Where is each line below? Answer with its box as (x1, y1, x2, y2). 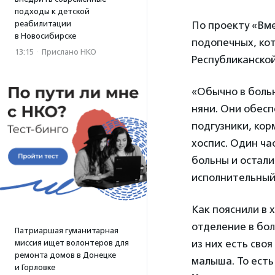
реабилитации (15, 19, 71, 28)
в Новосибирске (15, 31, 76, 41)
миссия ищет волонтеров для (15, 238, 129, 247)
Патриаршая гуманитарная (15, 226, 118, 235)
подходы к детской (15, 7, 90, 16)
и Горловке (15, 263, 55, 272)
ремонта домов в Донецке (15, 250, 116, 260)
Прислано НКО (42, 47, 96, 56)
